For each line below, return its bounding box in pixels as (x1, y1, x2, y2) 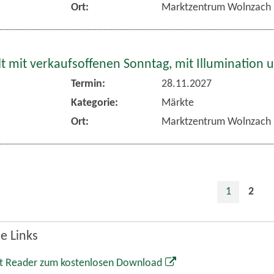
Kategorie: (70, 97, 123, 109)
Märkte (161, 97, 194, 109)
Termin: (70, 78, 110, 91)
